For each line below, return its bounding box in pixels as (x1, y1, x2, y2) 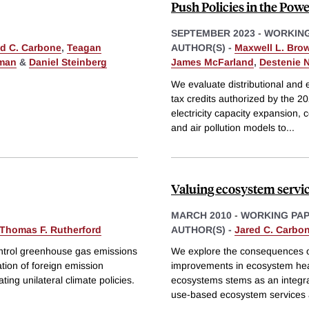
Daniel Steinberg (29, 56, 107, 68)
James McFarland (171, 56, 254, 68)
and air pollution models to (171, 121, 286, 133)
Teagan (67, 41, 101, 53)
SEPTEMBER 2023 (171, 27, 255, 39)
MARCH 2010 (171, 209, 232, 221)
